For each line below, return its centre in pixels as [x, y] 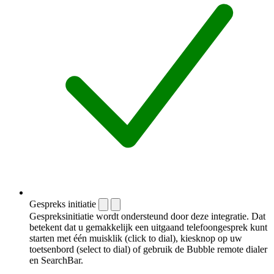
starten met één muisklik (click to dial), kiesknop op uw [136, 238]
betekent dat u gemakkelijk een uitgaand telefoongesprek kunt [148, 227]
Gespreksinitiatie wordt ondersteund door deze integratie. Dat [147, 216]
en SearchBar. [56, 260]
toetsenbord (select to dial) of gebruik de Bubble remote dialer [148, 249]
